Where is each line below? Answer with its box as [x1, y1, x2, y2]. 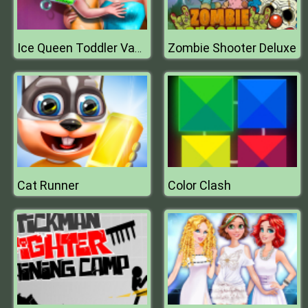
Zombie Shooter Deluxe [167, 41, 296, 55]
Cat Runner [17, 178, 79, 192]
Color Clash [167, 178, 231, 192]
